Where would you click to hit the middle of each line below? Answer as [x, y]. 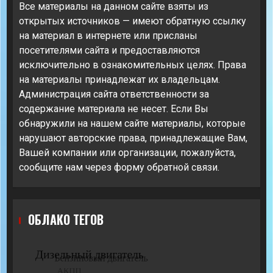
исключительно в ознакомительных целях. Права [133, 65]
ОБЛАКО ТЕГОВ [66, 220]
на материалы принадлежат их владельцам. [119, 80]
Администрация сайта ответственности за [114, 94]
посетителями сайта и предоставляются [109, 51]
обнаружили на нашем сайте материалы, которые [132, 124]
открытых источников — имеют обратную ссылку [133, 21]
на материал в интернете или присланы [108, 36]
